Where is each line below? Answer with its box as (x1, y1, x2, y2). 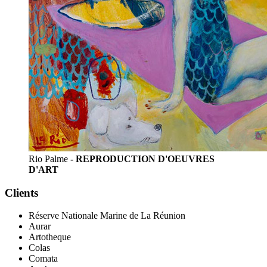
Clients (5, 186, 38, 199)
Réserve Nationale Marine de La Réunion (29, 210, 185, 221)
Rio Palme (29, 153, 70, 164)
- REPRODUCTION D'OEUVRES (70, 153, 215, 164)
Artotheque (29, 232, 71, 243)
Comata (29, 253, 58, 264)
